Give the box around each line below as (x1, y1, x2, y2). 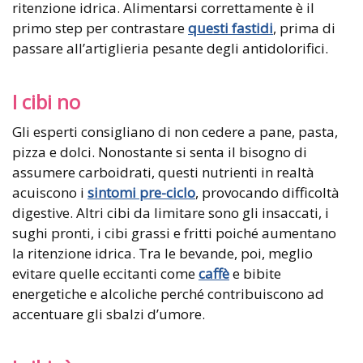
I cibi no (12, 88, 80, 115)
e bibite (229, 263, 281, 283)
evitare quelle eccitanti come (12, 263, 199, 283)
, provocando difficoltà (195, 182, 340, 202)
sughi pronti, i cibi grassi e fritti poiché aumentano (12, 223, 336, 242)
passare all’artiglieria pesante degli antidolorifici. (12, 38, 328, 58)
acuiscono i (12, 182, 88, 202)
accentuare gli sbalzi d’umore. (12, 304, 205, 323)
